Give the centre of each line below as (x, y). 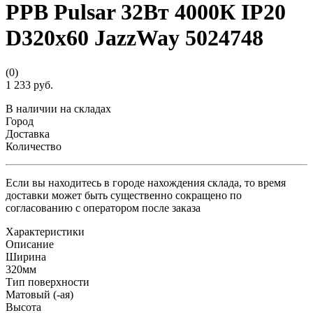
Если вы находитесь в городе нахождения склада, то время (146, 182)
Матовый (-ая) (39, 294)
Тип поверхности (48, 282)
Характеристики (45, 231)
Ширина (26, 256)
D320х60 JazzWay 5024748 (134, 38)
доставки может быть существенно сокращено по (124, 195)
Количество (34, 146)
